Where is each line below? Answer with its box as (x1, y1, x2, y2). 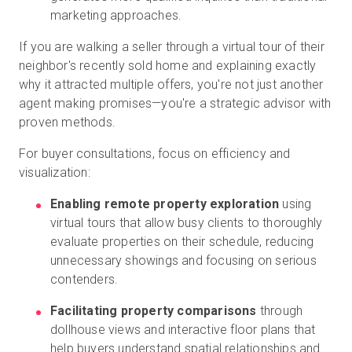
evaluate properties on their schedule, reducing (50, 234, 314, 249)
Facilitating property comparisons (50, 303, 257, 318)
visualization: (19, 165, 90, 180)
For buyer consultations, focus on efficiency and (19, 146, 291, 161)
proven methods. (19, 115, 115, 130)
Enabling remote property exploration (50, 196, 280, 211)
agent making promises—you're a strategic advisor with (19, 96, 332, 111)
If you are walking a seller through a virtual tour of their (19, 39, 324, 54)
